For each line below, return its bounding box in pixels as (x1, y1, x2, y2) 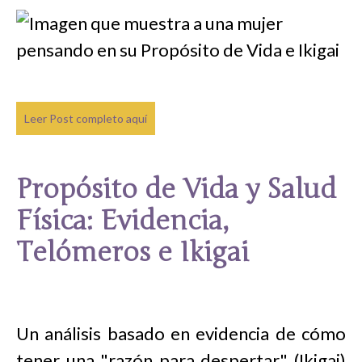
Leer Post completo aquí (24, 112, 147, 125)
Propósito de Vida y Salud (16, 173, 336, 205)
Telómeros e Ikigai (16, 236, 249, 268)
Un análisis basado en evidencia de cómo (16, 322, 346, 344)
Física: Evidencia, (16, 204, 229, 237)
